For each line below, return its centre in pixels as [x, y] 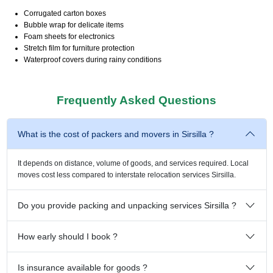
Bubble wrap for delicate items [73, 25]
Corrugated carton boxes [65, 13]
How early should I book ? [68, 236]
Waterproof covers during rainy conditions [92, 59]
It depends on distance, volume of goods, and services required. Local [133, 163]
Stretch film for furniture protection [79, 48]
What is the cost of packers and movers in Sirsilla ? [116, 134]
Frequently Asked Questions [136, 100]
